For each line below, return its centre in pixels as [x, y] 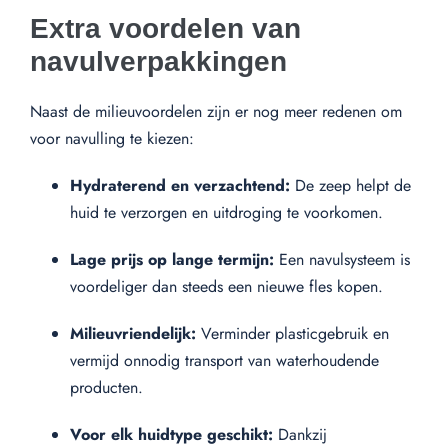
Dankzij [300, 434]
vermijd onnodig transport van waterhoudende [224, 360]
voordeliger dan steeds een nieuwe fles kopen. [226, 286]
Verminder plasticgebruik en [292, 333]
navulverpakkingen [158, 61]
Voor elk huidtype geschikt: [171, 434]
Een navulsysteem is [342, 259]
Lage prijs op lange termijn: [172, 259]
